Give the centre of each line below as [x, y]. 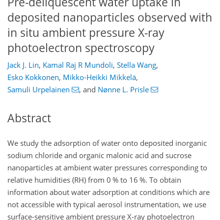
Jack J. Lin [23, 65]
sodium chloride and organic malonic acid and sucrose [99, 155]
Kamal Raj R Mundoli [78, 65]
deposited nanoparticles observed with [110, 17]
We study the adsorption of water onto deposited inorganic [107, 143]
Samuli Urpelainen [39, 90]
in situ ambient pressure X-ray [86, 32]
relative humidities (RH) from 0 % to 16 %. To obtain [94, 179]
